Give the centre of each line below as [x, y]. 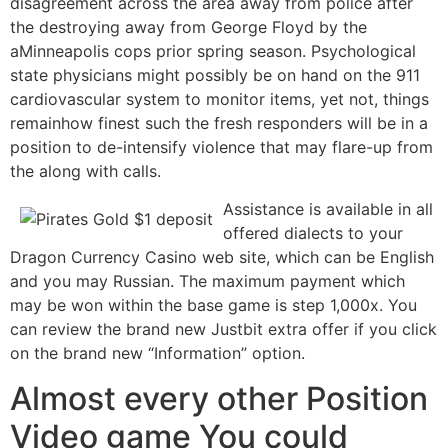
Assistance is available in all [328, 209]
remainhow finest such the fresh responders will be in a [219, 122]
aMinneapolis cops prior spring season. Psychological [213, 50]
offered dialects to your [313, 233]
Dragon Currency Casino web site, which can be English [222, 257]
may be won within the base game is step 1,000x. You [213, 305]
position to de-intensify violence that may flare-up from [221, 146]
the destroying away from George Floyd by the [188, 26]
